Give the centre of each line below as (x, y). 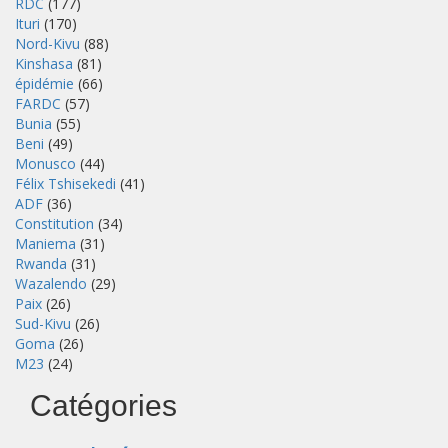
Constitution (54, 223)
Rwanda (41, 263)
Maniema (45, 243)
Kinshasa (44, 63)
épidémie (44, 83)
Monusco (45, 163)
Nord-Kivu (47, 43)
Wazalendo (51, 283)
